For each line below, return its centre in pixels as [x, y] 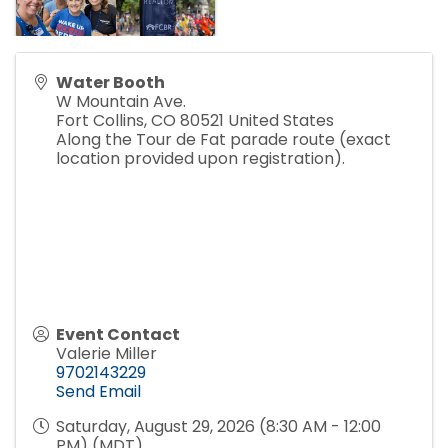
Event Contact [118, 334]
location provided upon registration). [200, 158]
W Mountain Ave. [121, 101]
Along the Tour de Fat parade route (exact [223, 139]
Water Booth [110, 82]
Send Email [98, 391]
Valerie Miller [106, 353]
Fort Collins [100, 120]
